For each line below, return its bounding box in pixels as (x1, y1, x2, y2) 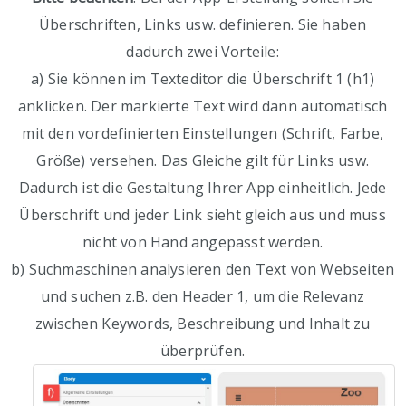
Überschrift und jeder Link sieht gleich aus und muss (19, 205, 386, 226)
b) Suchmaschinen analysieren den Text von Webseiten (11, 259, 395, 280)
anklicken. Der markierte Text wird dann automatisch (18, 96, 388, 117)
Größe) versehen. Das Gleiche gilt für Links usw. (36, 150, 369, 171)
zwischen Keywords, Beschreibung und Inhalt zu (34, 314, 371, 334)
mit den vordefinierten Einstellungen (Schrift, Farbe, (22, 123, 383, 144)
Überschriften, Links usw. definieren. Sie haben (38, 14, 367, 35)
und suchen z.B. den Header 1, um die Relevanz (40, 286, 365, 307)
